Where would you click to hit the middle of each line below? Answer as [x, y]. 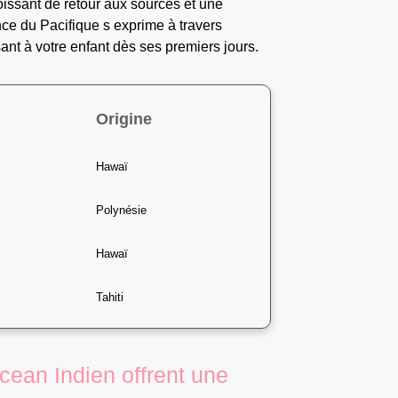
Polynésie [122, 210]
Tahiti [110, 297]
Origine [124, 119]
